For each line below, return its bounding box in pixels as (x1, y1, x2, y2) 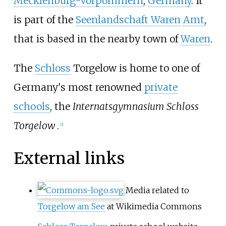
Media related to (125, 185, 189, 195)
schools (13, 100, 50, 112)
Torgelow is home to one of (70, 62, 200, 74)
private (144, 81, 178, 93)
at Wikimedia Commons (106, 201, 202, 211)
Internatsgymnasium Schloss (72, 100, 199, 112)
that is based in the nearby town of (13, 33, 181, 45)
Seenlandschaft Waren (75, 14, 181, 26)
